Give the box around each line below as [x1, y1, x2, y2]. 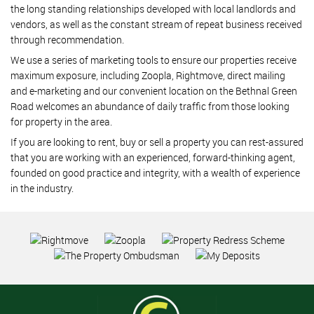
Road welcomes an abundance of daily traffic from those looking [11, 100, 289, 113]
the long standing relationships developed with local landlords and [11, 2, 296, 15]
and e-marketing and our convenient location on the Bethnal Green [11, 84, 297, 97]
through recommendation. [11, 33, 124, 46]
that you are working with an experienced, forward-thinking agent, [11, 151, 295, 164]
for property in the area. [11, 115, 112, 128]
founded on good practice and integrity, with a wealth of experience [11, 166, 300, 179]
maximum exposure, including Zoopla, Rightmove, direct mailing [11, 69, 285, 82]
